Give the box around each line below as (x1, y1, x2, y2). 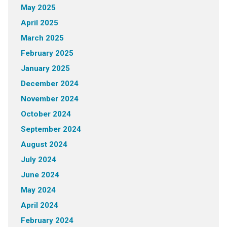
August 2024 (20, 140, 67, 149)
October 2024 (20, 109, 71, 119)
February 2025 (20, 49, 73, 58)
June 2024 (20, 170, 59, 179)
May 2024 (20, 185, 56, 195)
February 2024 (20, 216, 73, 225)
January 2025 (20, 64, 70, 73)
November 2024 (20, 94, 79, 103)
